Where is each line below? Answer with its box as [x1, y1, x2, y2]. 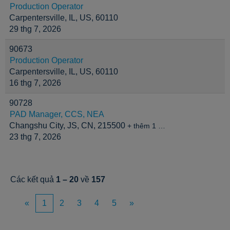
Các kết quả [10, 175, 56, 184]
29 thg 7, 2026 [9, 25, 61, 33]
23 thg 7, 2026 [9, 132, 61, 141]
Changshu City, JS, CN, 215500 [9, 121, 127, 130]
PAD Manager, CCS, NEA [10, 110, 104, 119]
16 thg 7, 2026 [9, 79, 61, 87]
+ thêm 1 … [127, 122, 165, 130]
